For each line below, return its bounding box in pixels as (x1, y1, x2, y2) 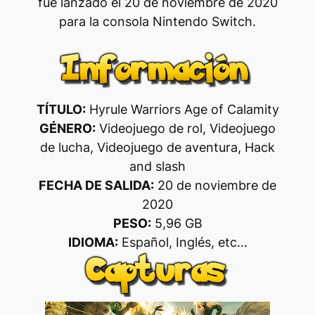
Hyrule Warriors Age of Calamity (85, 101, 279, 117)
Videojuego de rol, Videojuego (96, 120, 276, 136)
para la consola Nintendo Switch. (59, 13, 256, 29)
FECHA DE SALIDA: (39, 177, 154, 193)
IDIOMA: (67, 234, 118, 250)
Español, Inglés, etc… (117, 234, 247, 250)
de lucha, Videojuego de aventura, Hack (40, 139, 275, 155)
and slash (129, 158, 186, 174)
